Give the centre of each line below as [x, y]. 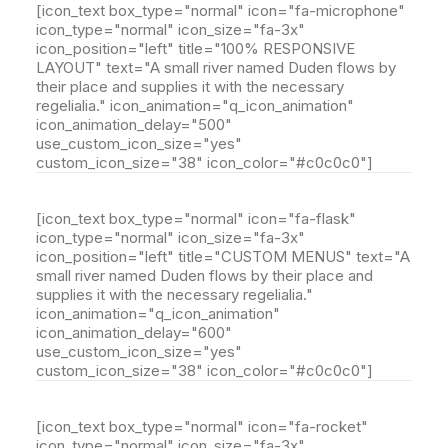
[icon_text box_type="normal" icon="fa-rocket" [202, 426]
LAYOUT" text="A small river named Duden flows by [216, 67]
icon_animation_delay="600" [134, 332]
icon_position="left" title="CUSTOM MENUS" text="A [223, 256]
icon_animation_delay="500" [134, 124]
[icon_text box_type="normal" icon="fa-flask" [196, 218]
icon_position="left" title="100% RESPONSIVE [195, 48]
